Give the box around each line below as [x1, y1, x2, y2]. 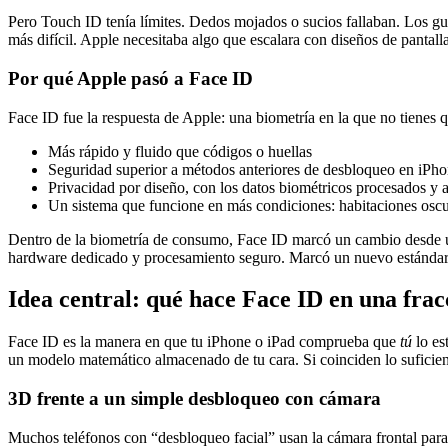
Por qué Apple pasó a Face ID [8, 67, 253, 89]
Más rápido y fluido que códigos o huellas [48, 142, 312, 160]
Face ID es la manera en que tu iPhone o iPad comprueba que [8, 333, 400, 351]
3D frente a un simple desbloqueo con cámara [8, 388, 381, 410]
